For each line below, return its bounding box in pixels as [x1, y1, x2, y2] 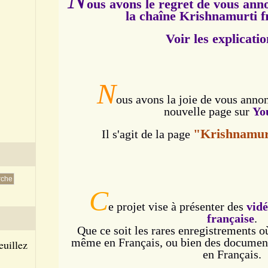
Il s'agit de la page [102, 127, 193, 141]
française [207, 212, 254, 225]
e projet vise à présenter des [108, 200, 246, 213]
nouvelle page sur [164, 105, 252, 118]
